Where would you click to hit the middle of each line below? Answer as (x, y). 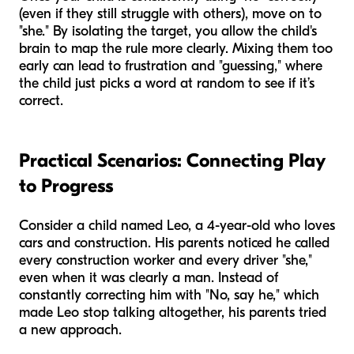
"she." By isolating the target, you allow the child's (168, 32)
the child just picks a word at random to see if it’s (167, 84)
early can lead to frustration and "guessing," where (171, 66)
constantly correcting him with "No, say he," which (169, 296)
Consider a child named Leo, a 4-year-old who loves (177, 226)
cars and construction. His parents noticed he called (174, 243)
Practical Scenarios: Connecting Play (172, 161)
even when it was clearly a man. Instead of (149, 278)
